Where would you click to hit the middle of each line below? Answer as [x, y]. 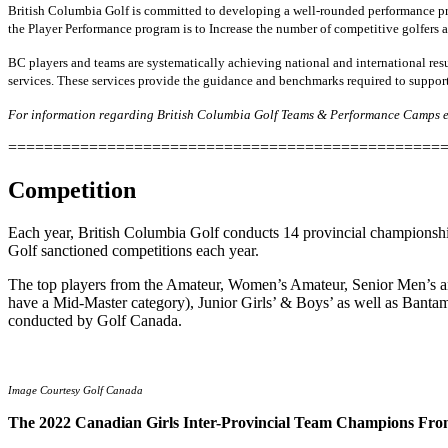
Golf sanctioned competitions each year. [133, 250]
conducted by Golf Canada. [95, 320]
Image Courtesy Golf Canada [75, 390]
